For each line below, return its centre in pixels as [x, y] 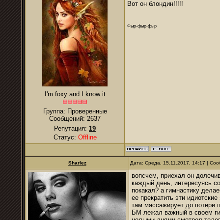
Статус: [66, 137]
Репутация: [71, 128]
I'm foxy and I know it [75, 94]
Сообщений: [68, 119]
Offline [87, 137]
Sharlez [77, 163]
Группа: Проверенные [75, 111]
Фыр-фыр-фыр [142, 26]
